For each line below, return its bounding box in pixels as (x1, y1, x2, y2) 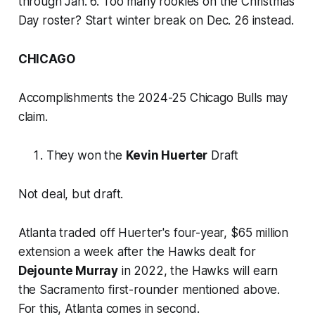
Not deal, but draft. (18, 187, 124, 202)
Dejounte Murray (18, 264, 119, 278)
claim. (18, 110, 48, 124)
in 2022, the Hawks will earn (118, 264, 278, 278)
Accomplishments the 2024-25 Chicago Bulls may (18, 91, 288, 105)
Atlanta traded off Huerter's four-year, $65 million (18, 226, 289, 240)
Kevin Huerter (125, 148, 208, 163)
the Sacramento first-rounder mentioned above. (18, 283, 281, 297)
